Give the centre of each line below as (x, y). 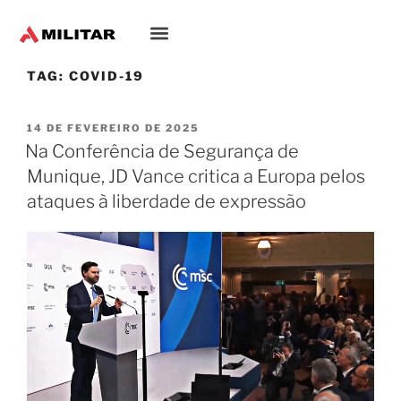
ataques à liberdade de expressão (166, 202)
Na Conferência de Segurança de (162, 152)
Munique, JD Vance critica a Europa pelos (196, 177)
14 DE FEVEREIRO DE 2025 (113, 128)
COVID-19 (106, 75)
